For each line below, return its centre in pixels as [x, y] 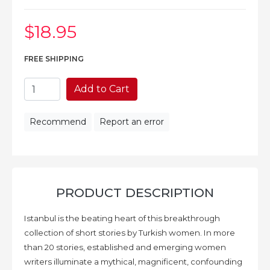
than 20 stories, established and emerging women [125, 247]
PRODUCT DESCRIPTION [135, 193]
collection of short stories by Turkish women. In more [130, 233]
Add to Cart [102, 89]
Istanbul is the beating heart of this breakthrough [122, 218]
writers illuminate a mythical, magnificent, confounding [133, 262]
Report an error [132, 122]
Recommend [58, 122]
